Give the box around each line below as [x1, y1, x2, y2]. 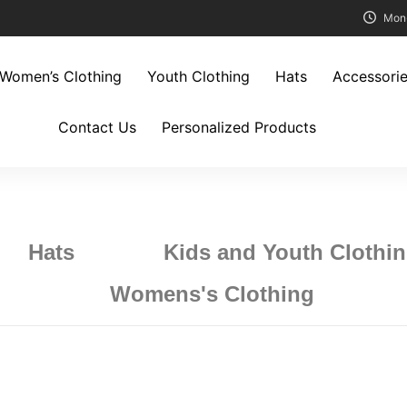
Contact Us [57, 118, 136, 136]
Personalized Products [161, 118, 316, 136]
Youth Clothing [146, 67, 250, 85]
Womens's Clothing [109, 282, 314, 306]
